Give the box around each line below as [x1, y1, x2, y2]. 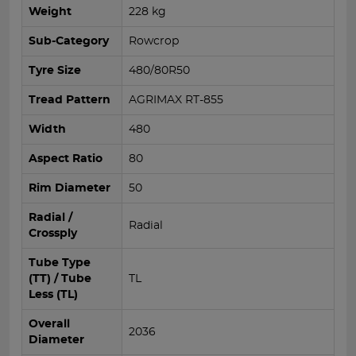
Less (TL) [29, 288, 78, 300]
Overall [29, 318, 70, 330]
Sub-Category [29, 35, 109, 47]
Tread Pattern [29, 94, 110, 106]
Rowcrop [129, 35, 179, 47]
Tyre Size [29, 64, 81, 76]
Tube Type [29, 257, 91, 269]
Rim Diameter [29, 182, 110, 194]
